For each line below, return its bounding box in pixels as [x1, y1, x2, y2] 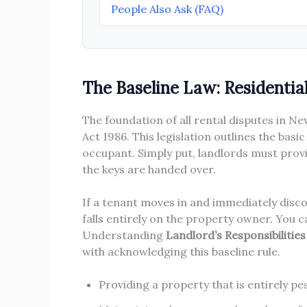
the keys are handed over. [82, 162, 216, 176]
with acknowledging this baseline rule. [82, 244, 280, 258]
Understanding [82, 228, 166, 242]
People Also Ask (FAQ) [111, 1, 223, 16]
